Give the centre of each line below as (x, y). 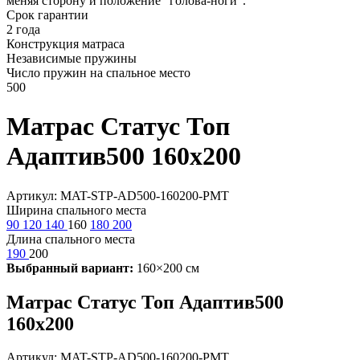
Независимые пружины (72, 58)
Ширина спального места (76, 210)
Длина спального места (71, 239)
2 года (23, 29)
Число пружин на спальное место (98, 72)
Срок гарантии (47, 14)
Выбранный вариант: (70, 268)
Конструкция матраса (65, 43)
